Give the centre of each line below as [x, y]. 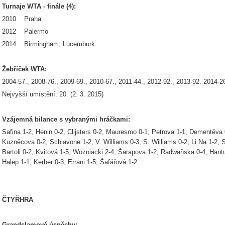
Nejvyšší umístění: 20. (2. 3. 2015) [53, 94]
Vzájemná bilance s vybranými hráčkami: [66, 119]
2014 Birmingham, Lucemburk [48, 44]
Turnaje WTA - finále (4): [39, 6]
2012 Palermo [25, 31]
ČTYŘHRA [18, 200]
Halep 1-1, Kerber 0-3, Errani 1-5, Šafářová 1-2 [70, 162]
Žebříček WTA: [24, 69]
